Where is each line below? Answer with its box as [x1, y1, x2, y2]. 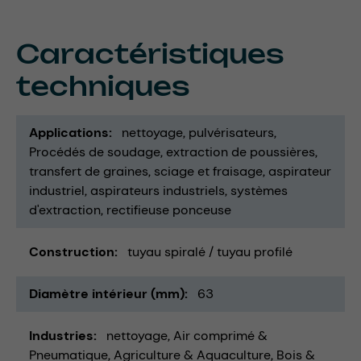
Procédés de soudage [29, 143, 160, 160]
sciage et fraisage [154, 162, 263, 180]
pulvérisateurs [189, 123, 274, 141]
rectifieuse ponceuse [106, 201, 231, 218]
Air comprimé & [173, 326, 268, 344]
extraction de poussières [166, 143, 315, 160]
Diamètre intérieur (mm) [29, 284, 185, 302]
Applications [29, 123, 109, 141]
